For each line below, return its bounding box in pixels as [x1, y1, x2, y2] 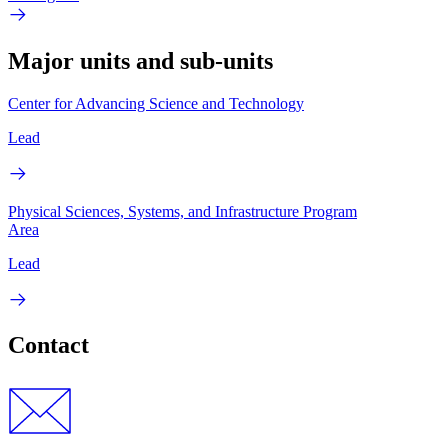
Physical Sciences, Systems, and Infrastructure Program [8, 202, 357, 220]
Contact [8, 332, 89, 359]
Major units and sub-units [8, 47, 273, 74]
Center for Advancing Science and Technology [8, 94, 304, 112]
